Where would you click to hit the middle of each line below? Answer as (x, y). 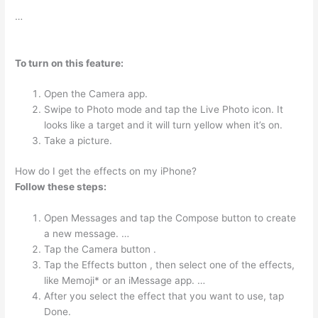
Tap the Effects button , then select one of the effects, (170, 264)
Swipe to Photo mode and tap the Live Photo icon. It (164, 110)
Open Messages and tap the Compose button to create (170, 218)
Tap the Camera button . (100, 249)
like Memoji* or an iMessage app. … (125, 280)
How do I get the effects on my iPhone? (106, 171)
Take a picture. (78, 141)
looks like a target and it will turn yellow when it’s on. (164, 125)
